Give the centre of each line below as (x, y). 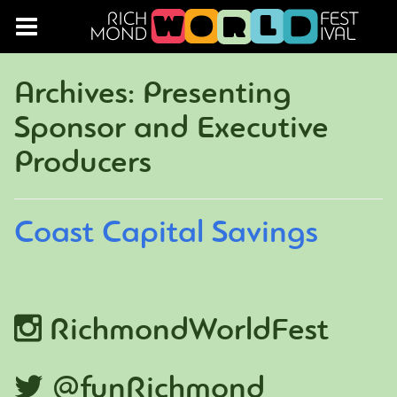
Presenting (217, 95)
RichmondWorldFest (185, 331)
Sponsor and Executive (171, 129)
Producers (83, 164)
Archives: (78, 95)
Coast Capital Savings (166, 234)
